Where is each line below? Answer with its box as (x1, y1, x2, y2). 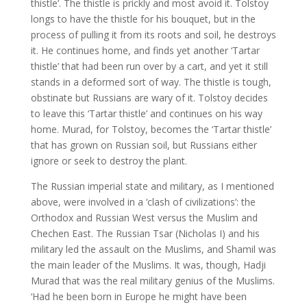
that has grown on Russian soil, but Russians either (30, 138, 257, 151)
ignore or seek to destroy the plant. (30, 154, 187, 167)
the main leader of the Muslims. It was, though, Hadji (30, 258, 266, 271)
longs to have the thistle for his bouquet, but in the (30, 12, 256, 25)
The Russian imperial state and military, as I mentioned (30, 180, 274, 193)
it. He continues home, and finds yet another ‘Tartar (30, 44, 260, 57)
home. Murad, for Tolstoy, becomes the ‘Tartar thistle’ (30, 123, 271, 136)
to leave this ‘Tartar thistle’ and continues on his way (30, 107, 262, 120)
